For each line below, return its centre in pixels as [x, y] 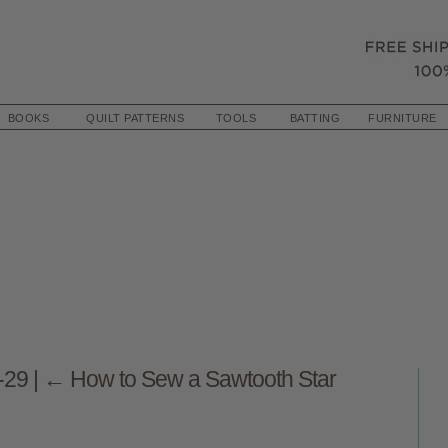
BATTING [315, 118]
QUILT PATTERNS [135, 118]
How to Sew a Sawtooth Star [203, 378]
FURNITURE [402, 118]
